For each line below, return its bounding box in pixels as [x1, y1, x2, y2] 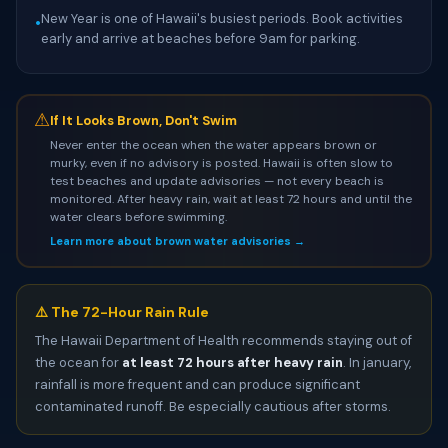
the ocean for [35, 354, 122, 371]
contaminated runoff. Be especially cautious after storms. [35, 398, 391, 415]
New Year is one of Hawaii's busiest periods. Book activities [41, 10, 403, 27]
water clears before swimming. [49, 208, 227, 225]
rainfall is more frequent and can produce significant [35, 376, 360, 393]
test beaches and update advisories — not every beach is [49, 172, 384, 189]
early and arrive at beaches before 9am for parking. [41, 30, 360, 47]
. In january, [343, 354, 411, 371]
